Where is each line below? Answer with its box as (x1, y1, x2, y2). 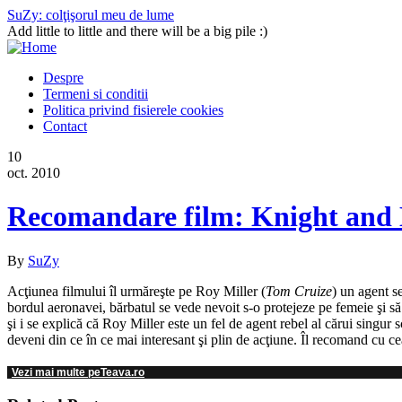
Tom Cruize (266, 283, 332, 299)
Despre (43, 70, 83, 85)
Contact (43, 118, 87, 134)
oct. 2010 (7, 165, 60, 180)
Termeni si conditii (43, 86, 148, 101)
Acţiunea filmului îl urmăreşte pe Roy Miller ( (7, 283, 266, 299)
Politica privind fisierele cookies (43, 102, 223, 118)
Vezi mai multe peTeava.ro (12, 366, 144, 380)
